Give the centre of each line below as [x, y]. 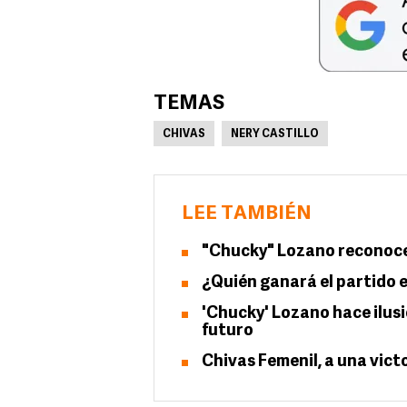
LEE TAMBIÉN [247, 214]
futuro [228, 331]
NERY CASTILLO [275, 134]
